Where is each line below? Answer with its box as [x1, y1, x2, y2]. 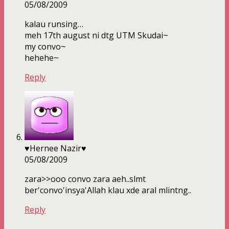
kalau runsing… [25, 18, 83, 30]
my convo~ [25, 41, 66, 53]
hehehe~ [25, 52, 59, 64]
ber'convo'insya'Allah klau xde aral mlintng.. [25, 185, 191, 196]
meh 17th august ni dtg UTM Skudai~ [25, 30, 168, 41]
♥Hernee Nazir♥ [25, 143, 86, 154]
